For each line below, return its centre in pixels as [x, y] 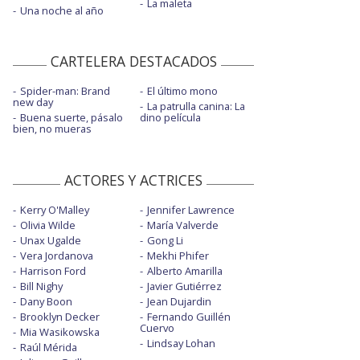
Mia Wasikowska [60, 331]
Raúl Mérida [49, 347]
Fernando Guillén [188, 316]
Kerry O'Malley [55, 209]
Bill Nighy [41, 286]
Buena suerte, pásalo [72, 117]
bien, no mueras [52, 128]
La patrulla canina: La [196, 106]
